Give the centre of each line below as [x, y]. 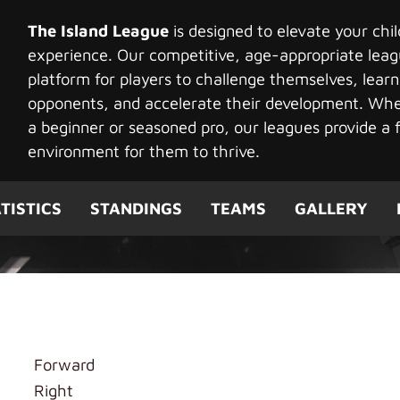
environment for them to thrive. [143, 150]
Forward [64, 364]
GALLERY [331, 208]
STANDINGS [136, 208]
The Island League [98, 30]
